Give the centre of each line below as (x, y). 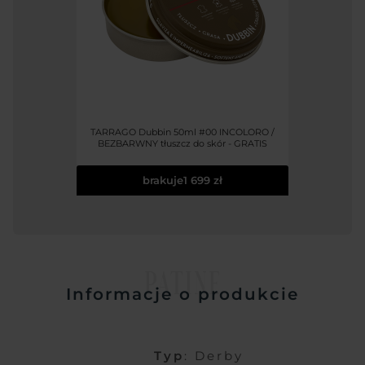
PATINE (182, 282)
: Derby (214, 355)
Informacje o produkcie (182, 294)
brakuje (163, 180)
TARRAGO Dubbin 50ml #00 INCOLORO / (182, 132)
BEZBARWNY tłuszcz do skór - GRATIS (182, 143)
